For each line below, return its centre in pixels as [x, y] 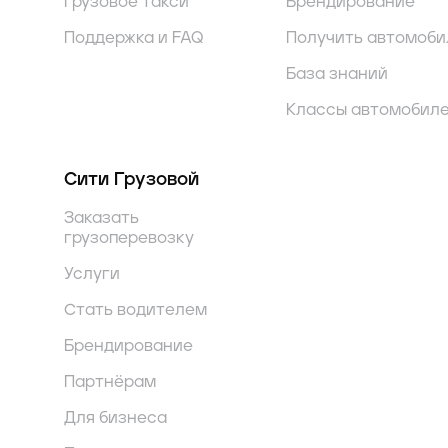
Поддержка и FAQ [134, 38]
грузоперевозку [129, 238]
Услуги [92, 274]
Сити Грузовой [131, 180]
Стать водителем [135, 310]
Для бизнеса [115, 418]
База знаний [337, 74]
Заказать [101, 218]
